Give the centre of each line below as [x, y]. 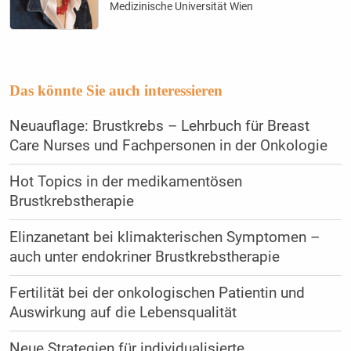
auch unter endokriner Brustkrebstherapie [144, 257]
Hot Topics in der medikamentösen [125, 181]
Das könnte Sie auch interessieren [116, 90]
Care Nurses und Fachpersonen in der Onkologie [168, 145]
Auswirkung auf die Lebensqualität [123, 312]
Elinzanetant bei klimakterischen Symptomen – [164, 237]
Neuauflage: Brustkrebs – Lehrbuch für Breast [159, 126]
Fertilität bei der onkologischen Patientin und [157, 293]
